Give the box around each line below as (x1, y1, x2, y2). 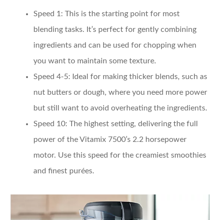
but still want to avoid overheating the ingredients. (33, 104, 207, 112)
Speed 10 (33, 120, 65, 128)
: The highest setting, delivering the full (65, 120, 198, 128)
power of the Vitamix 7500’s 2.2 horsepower (33, 136, 187, 144)
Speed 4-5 (33, 73, 68, 81)
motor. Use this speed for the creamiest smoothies (33, 151, 206, 160)
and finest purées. (33, 167, 94, 175)
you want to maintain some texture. (33, 57, 156, 65)
